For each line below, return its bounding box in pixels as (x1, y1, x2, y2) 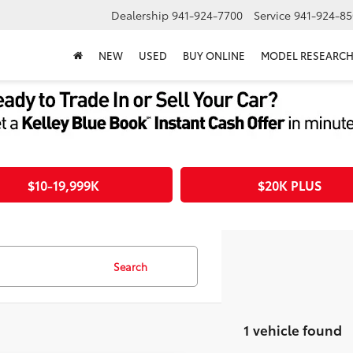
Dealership (111, 7, 169, 24)
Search (113, 259, 147, 273)
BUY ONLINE (183, 48, 245, 63)
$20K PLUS (258, 176, 322, 194)
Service (254, 7, 291, 24)
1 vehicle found (243, 320, 342, 339)
